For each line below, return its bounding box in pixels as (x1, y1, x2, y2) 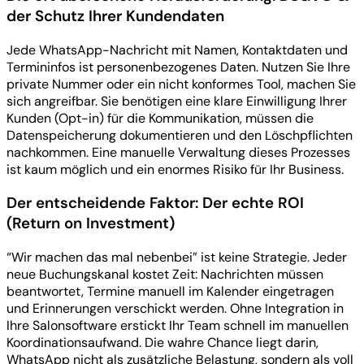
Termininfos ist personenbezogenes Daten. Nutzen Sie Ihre (6, 58, 350, 76)
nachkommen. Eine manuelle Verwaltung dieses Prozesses (6, 143, 350, 161)
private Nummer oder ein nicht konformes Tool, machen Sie (6, 75, 356, 93)
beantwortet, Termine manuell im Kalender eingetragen (6, 283, 334, 301)
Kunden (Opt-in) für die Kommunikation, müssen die (6, 109, 314, 127)
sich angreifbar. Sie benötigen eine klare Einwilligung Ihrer (6, 92, 347, 110)
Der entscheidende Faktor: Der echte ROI (6, 193, 304, 214)
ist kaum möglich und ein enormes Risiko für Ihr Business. (6, 160, 344, 178)
